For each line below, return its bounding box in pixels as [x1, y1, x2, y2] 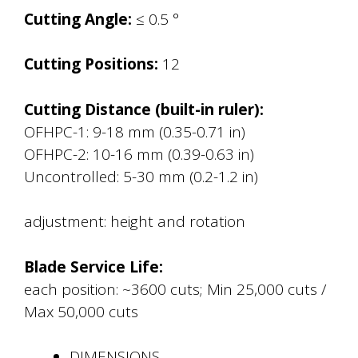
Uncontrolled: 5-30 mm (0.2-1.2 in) [24, 165, 258, 187]
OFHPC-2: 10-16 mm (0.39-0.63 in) [24, 143, 254, 165]
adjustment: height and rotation [24, 211, 245, 233]
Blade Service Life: [24, 256, 163, 277]
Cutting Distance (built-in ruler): [24, 98, 264, 120]
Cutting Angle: [24, 8, 132, 30]
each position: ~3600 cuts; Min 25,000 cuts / [24, 278, 326, 300]
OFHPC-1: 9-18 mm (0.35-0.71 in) [24, 121, 245, 142]
